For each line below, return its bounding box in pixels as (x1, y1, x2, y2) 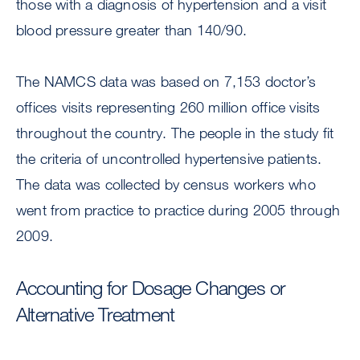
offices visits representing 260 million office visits (16, 98, 321, 117)
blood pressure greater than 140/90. (16, 21, 247, 39)
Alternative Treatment (16, 302, 175, 326)
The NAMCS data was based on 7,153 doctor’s (16, 72, 317, 91)
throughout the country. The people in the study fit (16, 124, 334, 142)
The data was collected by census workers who (16, 175, 316, 194)
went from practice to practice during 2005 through (16, 201, 341, 219)
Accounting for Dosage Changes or (16, 276, 286, 300)
